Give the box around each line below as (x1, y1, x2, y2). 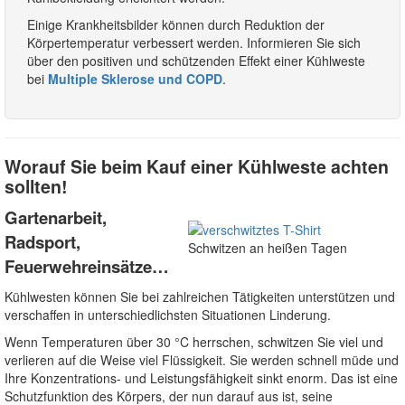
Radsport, (5, 229, 80, 254)
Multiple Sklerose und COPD (48, 69, 222, 88)
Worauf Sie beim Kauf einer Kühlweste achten (5, 153, 389, 179)
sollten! (5, 173, 68, 199)
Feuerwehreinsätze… (5, 253, 169, 278)
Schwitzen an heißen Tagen (188, 239, 347, 258)
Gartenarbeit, (5, 204, 107, 230)
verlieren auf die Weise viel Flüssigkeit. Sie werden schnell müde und (5, 350, 399, 369)
